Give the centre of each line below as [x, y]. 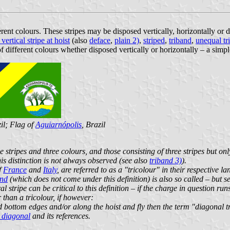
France [15, 169]
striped [154, 40]
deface [100, 40]
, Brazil [93, 124]
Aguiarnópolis [59, 124]
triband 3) [166, 160]
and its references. [60, 216]
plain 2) [127, 40]
